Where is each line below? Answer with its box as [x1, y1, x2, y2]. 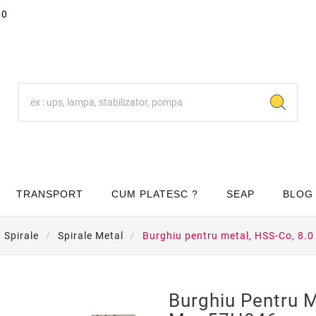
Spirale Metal [58, 230, 123, 242]
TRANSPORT [16, 188, 83, 200]
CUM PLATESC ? [111, 188, 198, 200]
